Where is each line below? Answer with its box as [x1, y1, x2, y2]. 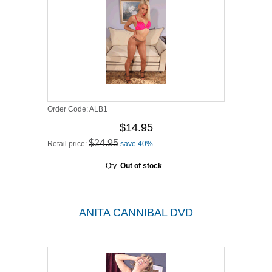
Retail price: [47, 140, 89, 148]
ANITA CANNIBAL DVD [79, 206, 193, 219]
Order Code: [47, 105, 89, 114]
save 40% [120, 140, 153, 148]
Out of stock [120, 161, 162, 170]
